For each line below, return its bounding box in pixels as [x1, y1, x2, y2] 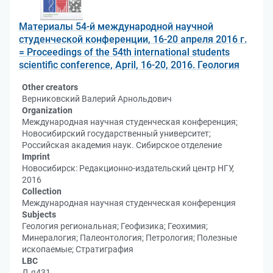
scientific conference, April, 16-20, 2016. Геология [19, 59, 239, 71]
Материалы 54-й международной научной [19, 21, 213, 32]
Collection [22, 186, 62, 196]
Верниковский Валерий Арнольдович [22, 94, 172, 104]
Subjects [22, 210, 56, 219]
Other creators [22, 82, 78, 92]
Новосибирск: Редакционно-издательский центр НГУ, [22, 163, 234, 173]
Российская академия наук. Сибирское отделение [22, 140, 222, 150]
